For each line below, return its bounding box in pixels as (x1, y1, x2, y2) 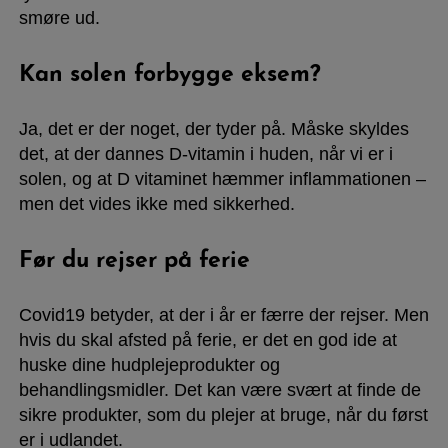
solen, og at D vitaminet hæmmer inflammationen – (18, 168, 426, 189)
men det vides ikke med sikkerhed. (18, 193, 295, 214)
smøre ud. (18, 7, 100, 28)
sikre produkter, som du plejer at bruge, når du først (18, 404, 428, 425)
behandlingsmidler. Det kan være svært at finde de (18, 379, 421, 400)
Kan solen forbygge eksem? (18, 63, 321, 87)
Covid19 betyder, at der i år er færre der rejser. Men (18, 304, 429, 325)
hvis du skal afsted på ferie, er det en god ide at (18, 329, 397, 350)
